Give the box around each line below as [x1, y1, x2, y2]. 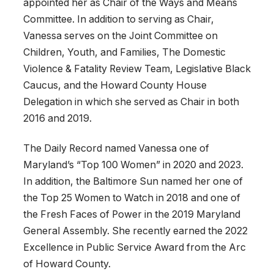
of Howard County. [23, 258, 111, 270]
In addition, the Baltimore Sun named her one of [23, 176, 243, 188]
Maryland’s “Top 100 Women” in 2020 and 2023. [23, 159, 243, 171]
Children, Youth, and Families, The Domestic [23, 46, 226, 58]
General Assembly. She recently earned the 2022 [23, 225, 248, 237]
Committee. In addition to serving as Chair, [23, 13, 214, 25]
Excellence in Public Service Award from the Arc [23, 242, 246, 254]
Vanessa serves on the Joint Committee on [23, 29, 218, 42]
